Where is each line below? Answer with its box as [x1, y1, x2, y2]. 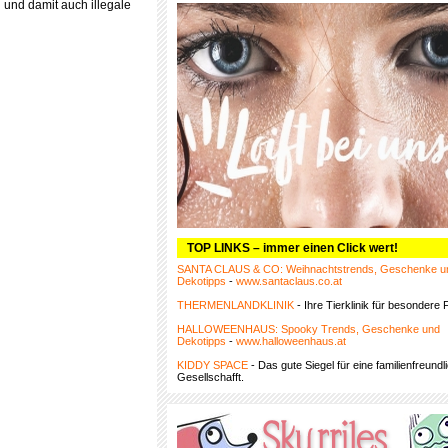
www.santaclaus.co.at [236, 275, 342, 287]
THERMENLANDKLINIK [177, 299, 294, 311]
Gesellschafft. [177, 371, 244, 383]
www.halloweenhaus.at [236, 335, 346, 347]
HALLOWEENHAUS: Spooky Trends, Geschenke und [177, 323, 440, 335]
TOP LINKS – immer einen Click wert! [187, 241, 398, 255]
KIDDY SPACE [177, 359, 248, 371]
